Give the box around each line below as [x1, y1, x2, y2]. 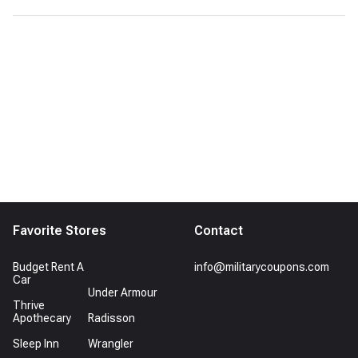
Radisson [87, 312, 135, 324]
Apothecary [13, 312, 71, 324]
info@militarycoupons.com [194, 261, 330, 273]
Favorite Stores [13, 223, 106, 238]
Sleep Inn [13, 337, 59, 350]
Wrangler [87, 337, 133, 350]
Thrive [13, 299, 45, 312]
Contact [194, 223, 244, 238]
